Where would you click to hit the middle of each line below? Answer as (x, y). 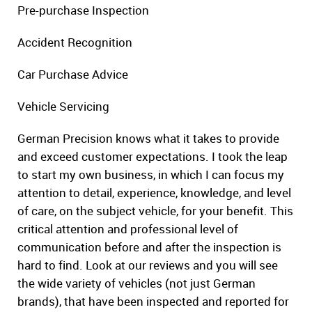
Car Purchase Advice (73, 75)
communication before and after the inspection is (149, 247)
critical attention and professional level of (128, 229)
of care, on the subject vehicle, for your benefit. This (155, 211)
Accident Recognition (75, 42)
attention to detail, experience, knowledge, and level (154, 193)
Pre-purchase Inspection (83, 10)
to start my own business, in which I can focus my (151, 175)
